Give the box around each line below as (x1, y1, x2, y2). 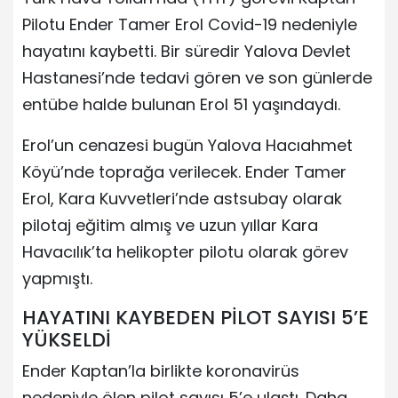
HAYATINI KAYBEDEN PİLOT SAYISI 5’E (22, 303, 369, 331)
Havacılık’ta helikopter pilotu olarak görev (22, 240, 348, 263)
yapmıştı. (22, 267, 92, 290)
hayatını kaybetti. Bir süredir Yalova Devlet (22, 39, 351, 62)
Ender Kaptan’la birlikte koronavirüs (22, 359, 299, 382)
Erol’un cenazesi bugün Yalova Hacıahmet (22, 133, 353, 156)
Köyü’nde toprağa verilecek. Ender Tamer (22, 160, 346, 183)
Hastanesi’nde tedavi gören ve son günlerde (22, 66, 372, 89)
